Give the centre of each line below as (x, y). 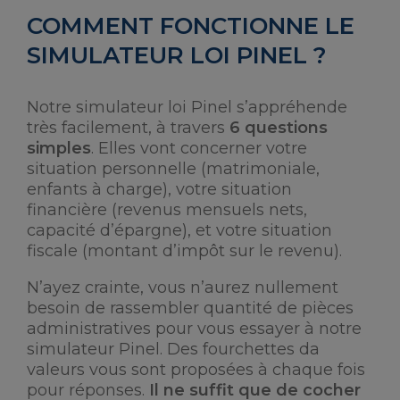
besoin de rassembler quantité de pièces (190, 308)
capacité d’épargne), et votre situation (179, 230)
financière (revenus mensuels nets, (167, 210)
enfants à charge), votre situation (159, 189)
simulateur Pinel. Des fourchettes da (173, 349)
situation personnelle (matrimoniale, (173, 169)
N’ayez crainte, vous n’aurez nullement (183, 287)
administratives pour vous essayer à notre (194, 329)
